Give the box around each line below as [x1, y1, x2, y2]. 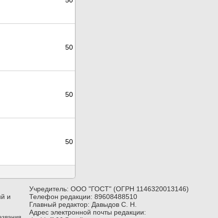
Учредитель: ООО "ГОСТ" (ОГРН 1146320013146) [29, 185, 189, 193]
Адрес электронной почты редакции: [29, 208, 146, 216]
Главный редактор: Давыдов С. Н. [29, 200, 137, 208]
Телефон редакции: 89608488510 [29, 193, 137, 200]
